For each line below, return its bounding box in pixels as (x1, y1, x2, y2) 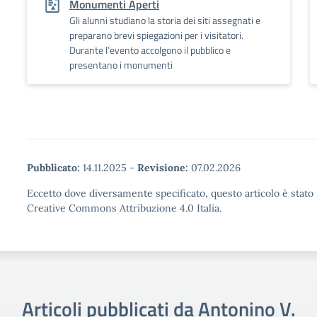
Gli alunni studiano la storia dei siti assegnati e (69, 13, 260, 28)
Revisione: (137, 161, 188, 174)
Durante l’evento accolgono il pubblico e (69, 42, 231, 57)
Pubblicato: (27, 161, 80, 174)
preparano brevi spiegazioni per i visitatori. (69, 28, 243, 42)
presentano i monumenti (69, 57, 173, 72)
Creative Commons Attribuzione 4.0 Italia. (27, 202, 221, 214)
